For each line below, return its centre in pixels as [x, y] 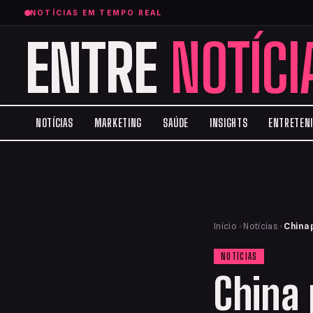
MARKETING [118, 123]
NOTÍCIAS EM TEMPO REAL [96, 13]
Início [226, 226]
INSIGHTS [229, 123]
